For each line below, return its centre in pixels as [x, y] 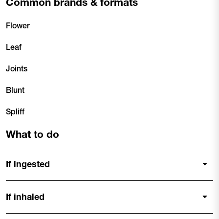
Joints [17, 68]
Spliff [15, 111]
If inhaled [25, 197]
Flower [18, 25]
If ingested [28, 164]
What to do [33, 134]
